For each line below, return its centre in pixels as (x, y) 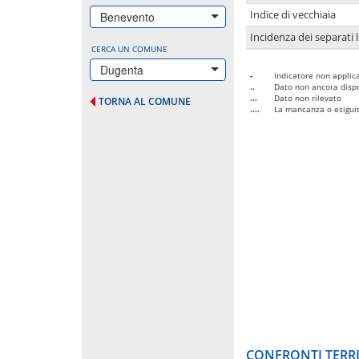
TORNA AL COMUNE (145, 101)
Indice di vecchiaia (293, 14)
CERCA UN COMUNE (129, 48)
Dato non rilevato (308, 97)
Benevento (127, 16)
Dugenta (122, 69)
